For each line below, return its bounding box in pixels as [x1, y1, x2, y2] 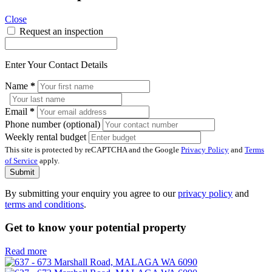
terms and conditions [5, 199, 84, 209]
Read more [5, 246, 47, 257]
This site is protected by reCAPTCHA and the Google [5, 144, 181, 154]
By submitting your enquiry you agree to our [5, 188, 178, 199]
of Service [5, 155, 38, 165]
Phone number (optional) [5, 118, 103, 129]
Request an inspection [19, 25, 103, 36]
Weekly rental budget [5, 131, 89, 142]
